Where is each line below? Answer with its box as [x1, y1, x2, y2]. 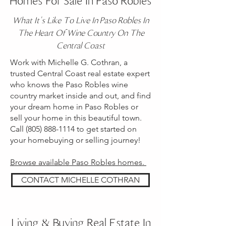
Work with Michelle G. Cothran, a [10, 58, 128, 67]
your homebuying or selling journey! [10, 135, 143, 145]
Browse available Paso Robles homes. [10, 157, 146, 167]
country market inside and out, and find [10, 91, 151, 100]
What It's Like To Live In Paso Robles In [13, 15, 149, 26]
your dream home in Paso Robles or [10, 102, 138, 111]
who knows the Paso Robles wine [10, 80, 128, 89]
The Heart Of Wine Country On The [17, 27, 144, 38]
